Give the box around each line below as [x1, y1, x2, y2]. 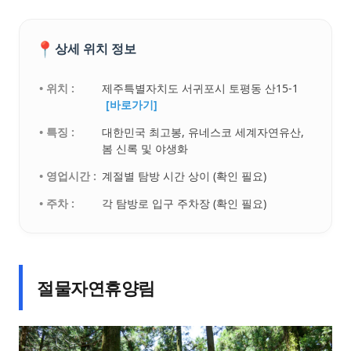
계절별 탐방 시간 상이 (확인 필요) [102, 168, 267, 183]
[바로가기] [106, 96, 158, 112]
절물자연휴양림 [37, 275, 155, 299]
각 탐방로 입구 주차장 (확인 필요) [102, 195, 267, 211]
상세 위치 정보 [55, 40, 136, 58]
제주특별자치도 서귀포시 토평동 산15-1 [102, 80, 299, 96]
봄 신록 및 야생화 [102, 140, 189, 156]
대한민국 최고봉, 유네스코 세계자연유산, [102, 124, 305, 139]
